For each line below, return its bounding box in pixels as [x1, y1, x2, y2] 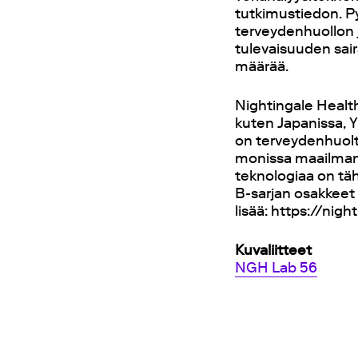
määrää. [235, 58, 289, 75]
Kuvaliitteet [235, 241, 312, 259]
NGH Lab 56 [235, 259, 318, 276]
